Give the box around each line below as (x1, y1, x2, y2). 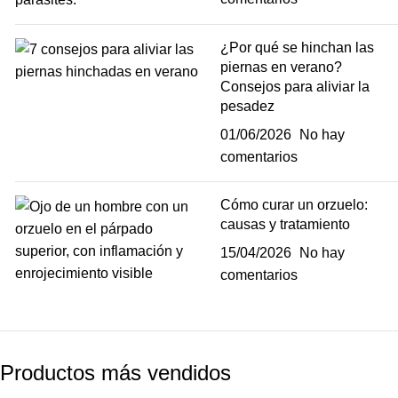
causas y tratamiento (219, 217, 350, 232)
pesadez (219, 99, 275, 114)
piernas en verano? (219, 60, 342, 75)
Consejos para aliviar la (219, 79, 370, 94)
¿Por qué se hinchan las (219, 40, 374, 55)
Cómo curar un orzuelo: (219, 197, 368, 212)
